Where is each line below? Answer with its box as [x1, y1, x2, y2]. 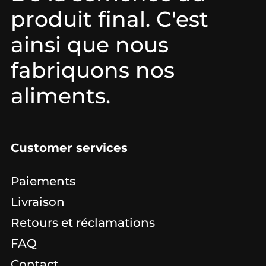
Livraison [11, 194, 65, 209]
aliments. [11, 82, 110, 109]
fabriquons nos [11, 56, 175, 83]
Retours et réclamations [11, 215, 155, 230]
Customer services [11, 140, 128, 155]
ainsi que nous [11, 31, 169, 58]
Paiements [11, 173, 75, 188]
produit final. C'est [11, 5, 208, 32]
